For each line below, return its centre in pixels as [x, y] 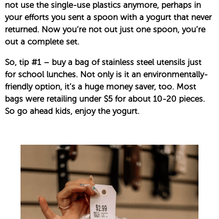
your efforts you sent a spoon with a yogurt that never [108, 18]
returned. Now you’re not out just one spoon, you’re [105, 30]
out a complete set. [42, 42]
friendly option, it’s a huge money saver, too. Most [100, 87]
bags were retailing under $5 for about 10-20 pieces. [105, 99]
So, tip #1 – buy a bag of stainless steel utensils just [103, 63]
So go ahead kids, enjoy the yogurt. [72, 111]
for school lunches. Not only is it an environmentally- [106, 75]
